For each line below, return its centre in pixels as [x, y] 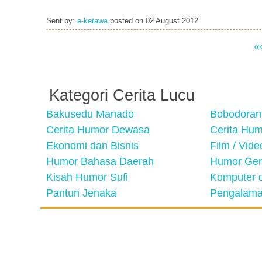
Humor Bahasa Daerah [100, 161]
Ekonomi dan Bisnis [92, 146]
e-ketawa [92, 21]
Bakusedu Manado [90, 114]
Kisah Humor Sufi [87, 177]
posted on [127, 21]
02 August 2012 [172, 21]
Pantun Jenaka [81, 193]
